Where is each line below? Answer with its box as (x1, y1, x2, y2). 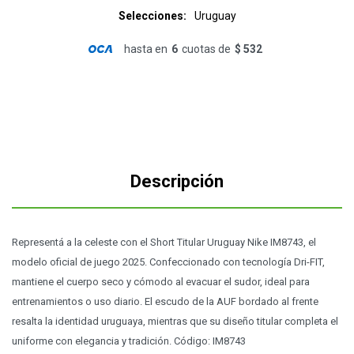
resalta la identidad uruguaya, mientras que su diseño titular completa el (12, 315, 338, 327)
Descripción (130, 171, 224, 191)
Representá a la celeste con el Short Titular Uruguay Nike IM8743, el (12, 236, 316, 248)
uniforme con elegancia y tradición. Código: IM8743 (12, 335, 246, 347)
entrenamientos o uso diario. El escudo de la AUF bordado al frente (12, 296, 318, 307)
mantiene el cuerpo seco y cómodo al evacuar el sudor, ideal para (12, 276, 310, 288)
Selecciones (118, 9, 183, 22)
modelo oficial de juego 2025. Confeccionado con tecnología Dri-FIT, (12, 256, 325, 268)
